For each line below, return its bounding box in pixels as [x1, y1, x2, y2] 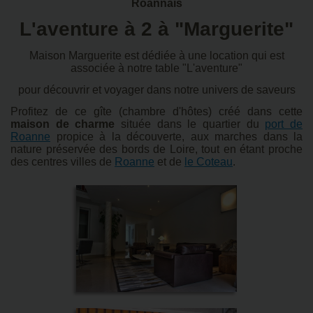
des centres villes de [10, 155, 115, 168]
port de [265, 117, 303, 130]
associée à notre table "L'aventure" [71, 62, 242, 75]
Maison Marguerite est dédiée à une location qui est [29, 50, 284, 62]
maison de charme [10, 117, 115, 130]
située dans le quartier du [115, 117, 265, 130]
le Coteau [184, 155, 233, 168]
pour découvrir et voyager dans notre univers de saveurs [17, 84, 296, 96]
